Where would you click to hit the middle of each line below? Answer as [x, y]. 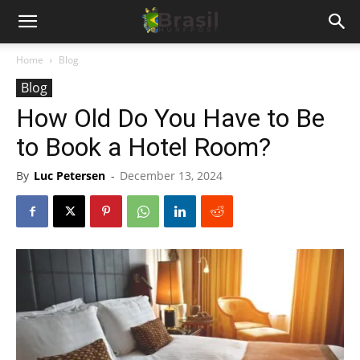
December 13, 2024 [171, 176]
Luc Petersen [70, 176]
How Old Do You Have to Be [170, 118]
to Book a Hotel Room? [143, 147]
